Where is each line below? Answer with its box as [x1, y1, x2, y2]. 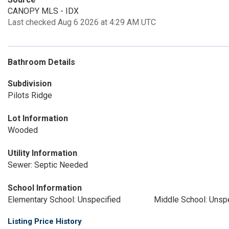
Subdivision [8, 79, 52, 88]
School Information [8, 183, 82, 193]
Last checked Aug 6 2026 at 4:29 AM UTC [8, 17, 156, 27]
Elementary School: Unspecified [8, 195, 121, 204]
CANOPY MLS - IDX [8, 6, 79, 16]
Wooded [8, 125, 38, 135]
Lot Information [8, 113, 68, 123]
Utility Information [8, 148, 77, 158]
